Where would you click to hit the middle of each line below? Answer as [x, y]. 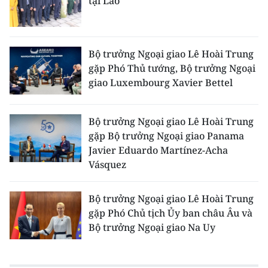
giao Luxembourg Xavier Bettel [161, 83]
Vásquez [107, 165]
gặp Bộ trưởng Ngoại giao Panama [166, 136]
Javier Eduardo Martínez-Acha [158, 150]
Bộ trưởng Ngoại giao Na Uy [152, 227]
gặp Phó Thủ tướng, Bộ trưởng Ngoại [172, 68]
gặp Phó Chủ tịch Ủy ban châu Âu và [170, 213]
